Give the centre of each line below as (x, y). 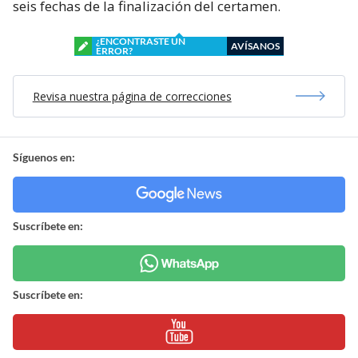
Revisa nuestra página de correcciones (132, 96)
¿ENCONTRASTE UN (141, 41)
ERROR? (114, 50)
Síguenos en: (44, 157)
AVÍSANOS (255, 46)
